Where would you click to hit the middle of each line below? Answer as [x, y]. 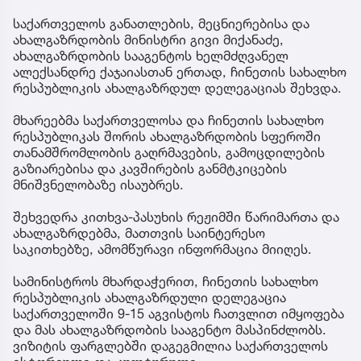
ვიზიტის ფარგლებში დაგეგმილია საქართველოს [170, 346]
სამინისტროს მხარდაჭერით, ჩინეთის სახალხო [166, 282]
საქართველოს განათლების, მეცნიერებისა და [161, 24]
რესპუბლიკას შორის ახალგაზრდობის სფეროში [167, 137]
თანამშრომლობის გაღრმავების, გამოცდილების [169, 153]
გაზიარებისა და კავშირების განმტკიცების [150, 169]
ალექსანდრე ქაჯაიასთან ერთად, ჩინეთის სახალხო [180, 72]
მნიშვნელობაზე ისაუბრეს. [98, 185]
